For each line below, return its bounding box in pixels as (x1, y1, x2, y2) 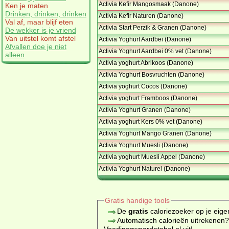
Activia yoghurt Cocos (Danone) (99, 83, 187, 90)
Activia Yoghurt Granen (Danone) (99, 106, 191, 114)
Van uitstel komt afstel (5, 34, 76, 42)
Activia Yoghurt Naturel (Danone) (99, 165, 190, 173)
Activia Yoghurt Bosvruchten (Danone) (99, 71, 204, 79)
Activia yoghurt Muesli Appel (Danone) (99, 153, 205, 161)
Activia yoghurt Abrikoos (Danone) (99, 59, 193, 67)
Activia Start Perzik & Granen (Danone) (99, 24, 207, 32)
